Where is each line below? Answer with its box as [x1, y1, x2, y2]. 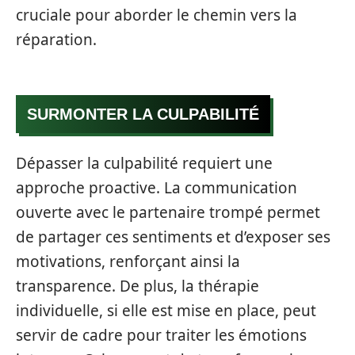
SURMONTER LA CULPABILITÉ [27, 105, 259, 123]
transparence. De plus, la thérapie [16, 275, 259, 296]
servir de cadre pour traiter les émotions [16, 324, 307, 345]
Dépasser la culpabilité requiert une [16, 152, 273, 174]
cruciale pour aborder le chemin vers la [16, 4, 297, 25]
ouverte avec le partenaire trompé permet [16, 201, 320, 223]
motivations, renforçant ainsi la [16, 250, 240, 272]
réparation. [16, 29, 97, 50]
